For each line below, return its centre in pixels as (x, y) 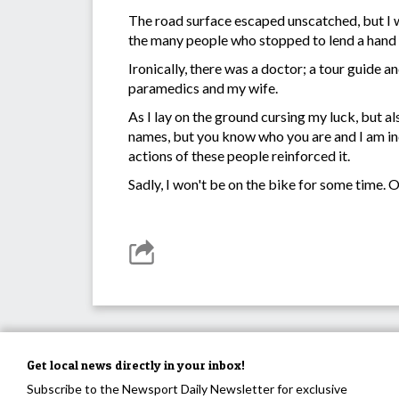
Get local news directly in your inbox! (136, 365)
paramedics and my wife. (204, 88)
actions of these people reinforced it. (240, 156)
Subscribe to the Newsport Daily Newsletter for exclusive (187, 389)
